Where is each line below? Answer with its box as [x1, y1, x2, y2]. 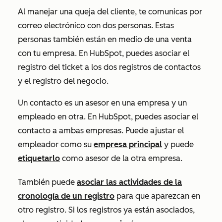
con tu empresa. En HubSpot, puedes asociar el [18, 49, 189, 58]
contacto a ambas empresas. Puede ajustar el [18, 126, 184, 136]
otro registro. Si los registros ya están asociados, [18, 205, 195, 215]
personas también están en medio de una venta [18, 35, 192, 45]
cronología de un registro [18, 191, 114, 201]
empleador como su [18, 140, 94, 150]
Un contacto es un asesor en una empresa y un [18, 98, 187, 108]
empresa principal [94, 140, 162, 150]
